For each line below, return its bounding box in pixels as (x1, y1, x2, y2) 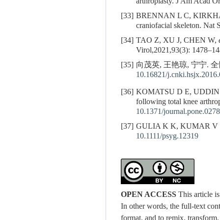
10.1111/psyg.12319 (136, 132, 198, 141)
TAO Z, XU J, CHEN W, (136, 36, 219, 45)
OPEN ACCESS (121, 190, 176, 200)
